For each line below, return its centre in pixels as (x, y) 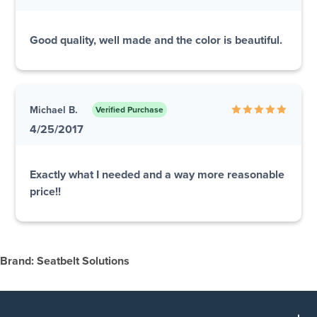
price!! (45, 192)
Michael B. (54, 110)
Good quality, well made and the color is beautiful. (156, 41)
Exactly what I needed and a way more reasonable (157, 175)
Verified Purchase (129, 110)
